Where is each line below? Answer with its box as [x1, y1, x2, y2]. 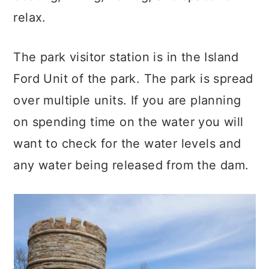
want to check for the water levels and [13, 136, 241, 151]
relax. [13, 10, 46, 25]
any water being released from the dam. [13, 158, 249, 172]
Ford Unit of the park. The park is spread [13, 71, 253, 86]
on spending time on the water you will [13, 115, 244, 129]
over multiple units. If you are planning [13, 93, 241, 107]
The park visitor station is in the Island [13, 50, 239, 64]
